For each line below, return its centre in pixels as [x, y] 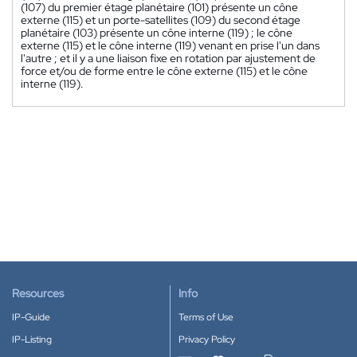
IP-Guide [31, 317]
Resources [38, 293]
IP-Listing [32, 339]
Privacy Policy [207, 339]
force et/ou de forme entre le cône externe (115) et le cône [164, 71]
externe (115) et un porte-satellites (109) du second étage [161, 20]
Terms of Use [206, 317]
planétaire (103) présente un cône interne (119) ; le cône [157, 33]
